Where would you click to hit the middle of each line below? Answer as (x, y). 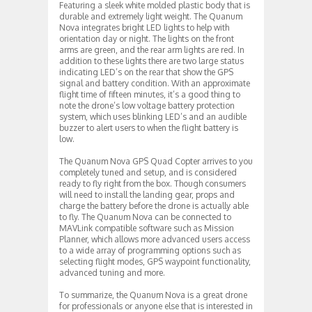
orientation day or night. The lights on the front (147, 38)
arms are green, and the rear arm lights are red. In (152, 49)
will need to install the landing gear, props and (147, 194)
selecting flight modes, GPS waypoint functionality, (155, 261)
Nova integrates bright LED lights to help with (144, 27)
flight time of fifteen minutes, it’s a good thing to (150, 94)
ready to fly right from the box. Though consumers (153, 183)
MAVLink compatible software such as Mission (147, 228)
